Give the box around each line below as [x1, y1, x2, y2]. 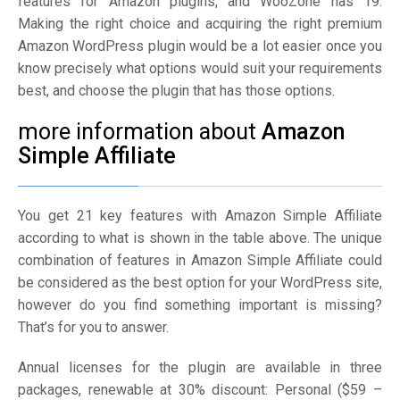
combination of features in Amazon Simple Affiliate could [18, 252, 382, 269]
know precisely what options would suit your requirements [18, 60, 382, 77]
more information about [18, 119, 262, 145]
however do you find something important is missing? [18, 296, 382, 313]
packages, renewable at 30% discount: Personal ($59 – [18, 381, 382, 398]
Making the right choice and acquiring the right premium [18, 15, 382, 32]
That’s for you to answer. [18, 319, 169, 336]
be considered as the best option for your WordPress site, [18, 274, 382, 291]
